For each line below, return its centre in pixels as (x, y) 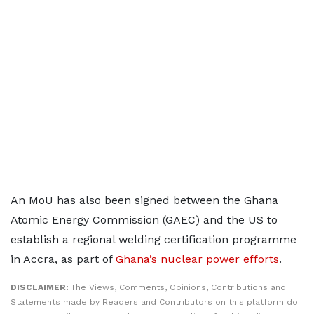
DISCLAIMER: (41, 287)
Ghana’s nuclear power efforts (197, 259)
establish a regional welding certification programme (153, 239)
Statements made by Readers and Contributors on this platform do (154, 302)
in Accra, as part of (63, 259)
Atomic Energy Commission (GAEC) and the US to (144, 219)
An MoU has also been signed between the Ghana (144, 200)
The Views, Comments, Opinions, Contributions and (178, 287)
